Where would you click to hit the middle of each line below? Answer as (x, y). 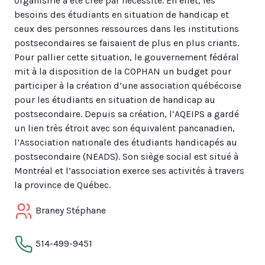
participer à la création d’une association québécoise (128, 85)
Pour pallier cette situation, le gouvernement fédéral (127, 57)
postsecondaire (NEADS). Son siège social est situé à (126, 156)
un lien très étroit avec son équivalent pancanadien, (125, 128)
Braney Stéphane (70, 210)
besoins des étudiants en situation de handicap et (122, 14)
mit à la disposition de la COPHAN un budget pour (123, 71)
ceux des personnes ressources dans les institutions (127, 29)
